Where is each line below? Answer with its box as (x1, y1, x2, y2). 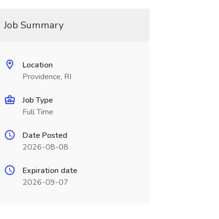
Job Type (22, 95, 53, 106)
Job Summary (3, 19, 64, 32)
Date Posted (22, 130, 67, 141)
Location (22, 60, 53, 70)
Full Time (22, 107, 53, 117)
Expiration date (22, 165, 77, 176)
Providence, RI (22, 71, 71, 82)
